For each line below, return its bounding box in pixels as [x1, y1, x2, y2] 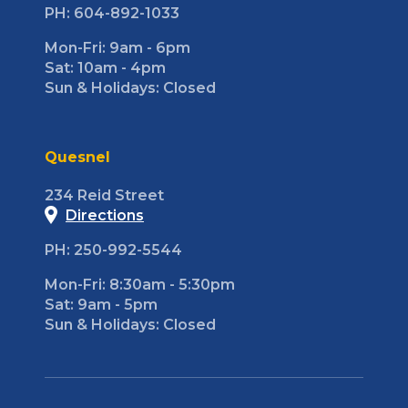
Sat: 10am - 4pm [45, 58, 166, 76]
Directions [66, 206, 144, 224]
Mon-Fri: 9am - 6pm [45, 38, 190, 56]
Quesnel [45, 148, 110, 166]
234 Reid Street [45, 186, 164, 204]
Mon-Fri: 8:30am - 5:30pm [45, 275, 235, 293]
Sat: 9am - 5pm [45, 295, 158, 313]
